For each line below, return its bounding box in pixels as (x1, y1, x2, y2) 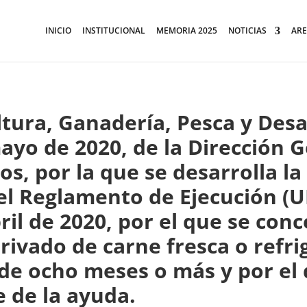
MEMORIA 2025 (156, 25, 217, 36)
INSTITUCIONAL (82, 25, 145, 36)
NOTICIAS (228, 25, 267, 36)
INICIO (45, 25, 71, 36)
